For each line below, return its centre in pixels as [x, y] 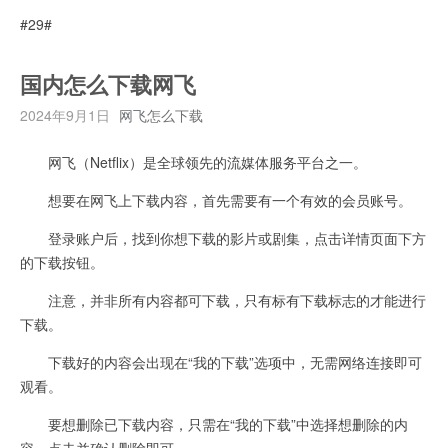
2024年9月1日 [65, 114]
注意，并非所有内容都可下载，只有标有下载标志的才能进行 [223, 299]
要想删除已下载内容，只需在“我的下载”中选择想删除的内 [214, 423]
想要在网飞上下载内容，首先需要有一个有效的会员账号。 [216, 199]
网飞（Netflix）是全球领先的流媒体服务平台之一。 [193, 161]
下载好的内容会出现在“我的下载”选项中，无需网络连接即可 [221, 361]
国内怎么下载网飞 [108, 85]
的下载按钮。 [62, 261]
